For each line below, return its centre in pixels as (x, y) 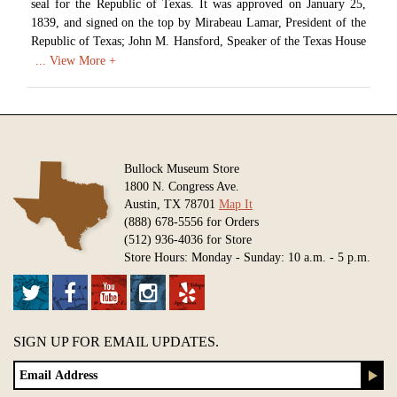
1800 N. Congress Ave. (182, 186)
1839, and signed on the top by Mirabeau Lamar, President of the (198, 22)
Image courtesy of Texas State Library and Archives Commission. (196, 115)
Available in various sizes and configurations (143, 152)
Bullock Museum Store (182, 168)
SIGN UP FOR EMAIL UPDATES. (116, 342)
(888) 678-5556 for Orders (191, 222)
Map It (236, 204)
